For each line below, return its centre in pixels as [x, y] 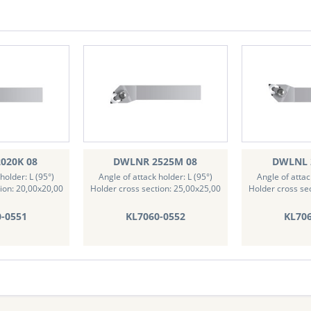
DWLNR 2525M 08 [155, 161]
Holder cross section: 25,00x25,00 [156, 188]
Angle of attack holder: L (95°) [155, 176]
